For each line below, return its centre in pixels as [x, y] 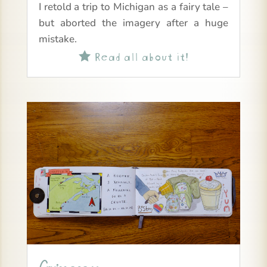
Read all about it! [139, 55]
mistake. [58, 39]
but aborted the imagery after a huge [133, 23]
